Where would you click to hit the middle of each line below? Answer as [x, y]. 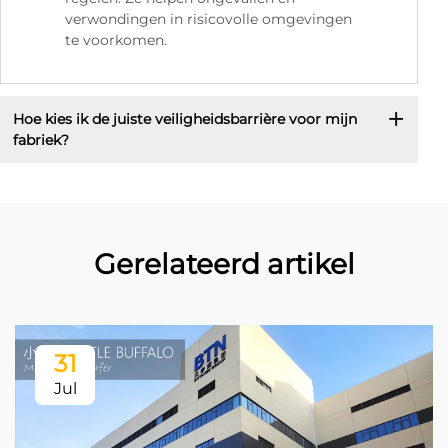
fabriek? [40, 139]
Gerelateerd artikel [224, 264]
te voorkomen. [116, 40]
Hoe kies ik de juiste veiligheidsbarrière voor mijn [184, 118]
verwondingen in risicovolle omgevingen [208, 19]
